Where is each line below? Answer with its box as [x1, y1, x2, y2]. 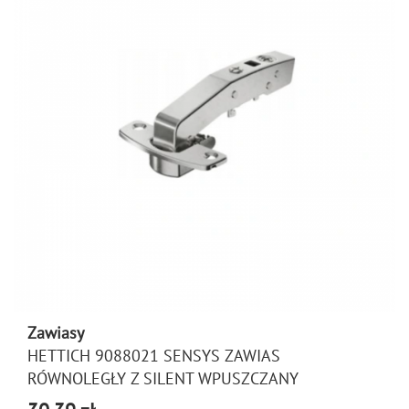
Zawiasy [27, 322, 84, 343]
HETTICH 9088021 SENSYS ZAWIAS [27, 345, 280, 366]
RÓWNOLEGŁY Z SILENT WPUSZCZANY [27, 368, 299, 389]
